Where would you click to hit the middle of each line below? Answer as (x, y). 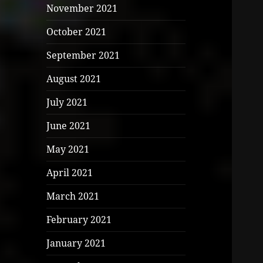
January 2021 (76, 243)
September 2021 (83, 55)
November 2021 (82, 9)
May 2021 (68, 149)
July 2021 (67, 102)
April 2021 (70, 173)
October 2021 (77, 32)
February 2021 (79, 220)
